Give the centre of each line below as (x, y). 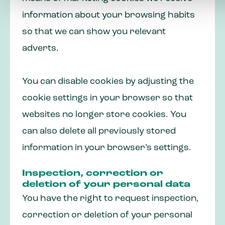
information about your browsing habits (108, 16)
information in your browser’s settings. (107, 148)
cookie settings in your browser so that (107, 98)
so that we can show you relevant (94, 32)
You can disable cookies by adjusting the (108, 82)
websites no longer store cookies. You (104, 115)
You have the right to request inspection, (110, 199)
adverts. (40, 49)
